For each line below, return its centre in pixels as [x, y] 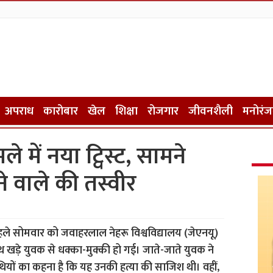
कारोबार [60, 111]
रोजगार [163, 111]
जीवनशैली [210, 111]
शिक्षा [126, 111]
